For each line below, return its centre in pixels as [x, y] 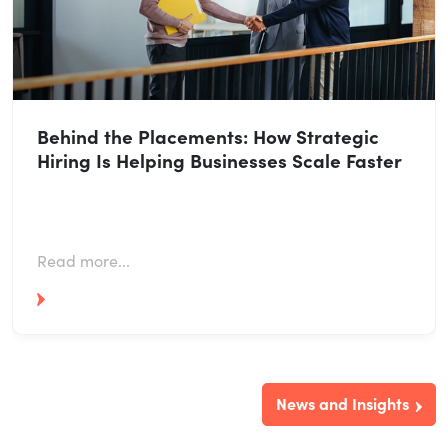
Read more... [83, 260]
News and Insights [343, 403]
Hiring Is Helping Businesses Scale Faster [219, 159]
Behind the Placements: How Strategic [208, 135]
